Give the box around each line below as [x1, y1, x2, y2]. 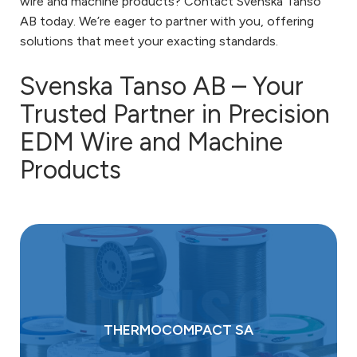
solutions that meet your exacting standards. [20, 33, 278, 49]
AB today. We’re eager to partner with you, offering [20, 13, 314, 29]
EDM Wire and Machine [20, 127, 283, 157]
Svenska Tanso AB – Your [20, 71, 304, 101]
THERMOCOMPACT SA [104, 320, 253, 338]
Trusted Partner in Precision [20, 99, 330, 129]
